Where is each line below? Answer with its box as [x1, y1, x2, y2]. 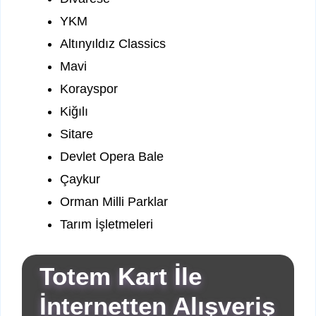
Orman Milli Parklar [60, 195, 168, 209]
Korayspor [60, 82, 118, 97]
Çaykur [60, 172, 100, 187]
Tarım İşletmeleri [60, 217, 153, 232]
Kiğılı [60, 104, 88, 119]
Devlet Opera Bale [60, 150, 164, 164]
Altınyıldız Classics [60, 37, 166, 51]
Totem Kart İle [39, 262, 202, 291]
